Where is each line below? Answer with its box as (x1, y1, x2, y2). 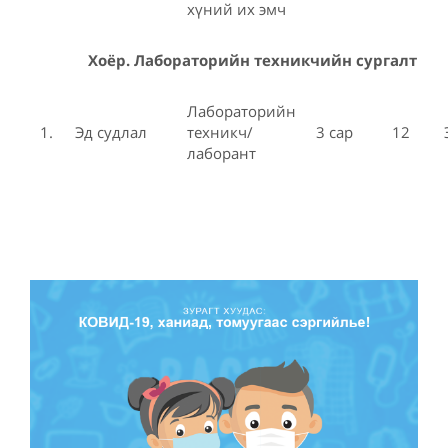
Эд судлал (75, 121, 147, 142)
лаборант (187, 142, 256, 163)
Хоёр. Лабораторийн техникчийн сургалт (88, 49, 417, 70)
